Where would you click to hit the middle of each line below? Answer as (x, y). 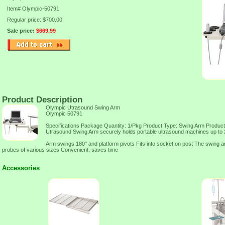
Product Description (42, 99)
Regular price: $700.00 (35, 20)
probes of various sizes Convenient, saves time (60, 150)
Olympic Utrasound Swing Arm (83, 107)
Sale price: (22, 31)
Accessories (21, 168)
